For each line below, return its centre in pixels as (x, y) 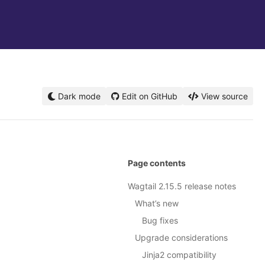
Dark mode (78, 96)
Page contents (157, 163)
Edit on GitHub (150, 96)
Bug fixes (160, 221)
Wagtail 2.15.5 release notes (182, 186)
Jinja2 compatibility (179, 255)
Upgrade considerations (181, 238)
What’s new (157, 203)
